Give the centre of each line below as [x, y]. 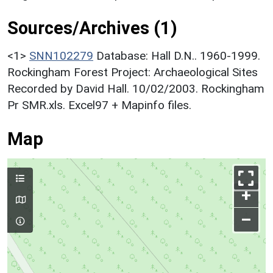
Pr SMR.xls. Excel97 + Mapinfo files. [99, 105]
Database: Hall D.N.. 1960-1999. [178, 55]
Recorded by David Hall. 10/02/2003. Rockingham [136, 88]
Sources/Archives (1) [92, 28]
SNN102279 [61, 55]
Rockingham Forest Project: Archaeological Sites [133, 72]
